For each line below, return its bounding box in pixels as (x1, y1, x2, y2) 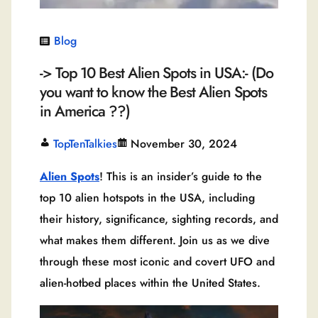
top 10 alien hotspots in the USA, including (40, 190, 255, 207)
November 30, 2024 (131, 136, 237, 153)
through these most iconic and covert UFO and (40, 253, 275, 270)
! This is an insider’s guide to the (99, 168, 262, 185)
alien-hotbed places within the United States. (40, 275, 261, 292)
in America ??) (40, 100, 130, 123)
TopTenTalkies (53, 136, 117, 153)
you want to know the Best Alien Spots (40, 81, 268, 104)
